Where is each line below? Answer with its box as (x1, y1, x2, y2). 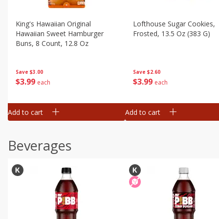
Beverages (8, 136, 71, 154)
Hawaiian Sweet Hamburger (16, 29, 104, 38)
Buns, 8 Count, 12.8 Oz (16, 39, 88, 48)
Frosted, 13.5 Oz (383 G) (133, 29, 210, 38)
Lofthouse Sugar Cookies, (133, 19, 215, 28)
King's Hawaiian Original (16, 19, 91, 28)
